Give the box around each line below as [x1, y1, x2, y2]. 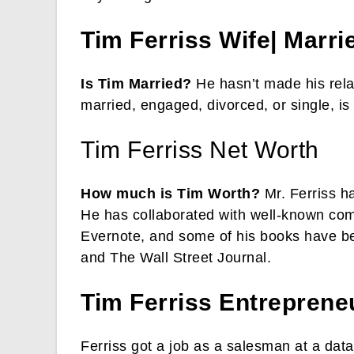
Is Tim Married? [81, 76, 192, 92]
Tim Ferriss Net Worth [81, 137, 319, 164]
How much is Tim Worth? [81, 186, 260, 202]
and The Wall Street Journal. [81, 250, 271, 266]
